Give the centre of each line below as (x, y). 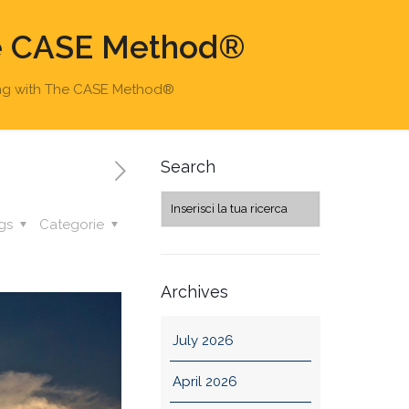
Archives (194, 292)
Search (188, 167)
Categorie (73, 225)
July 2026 (203, 341)
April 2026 (204, 382)
